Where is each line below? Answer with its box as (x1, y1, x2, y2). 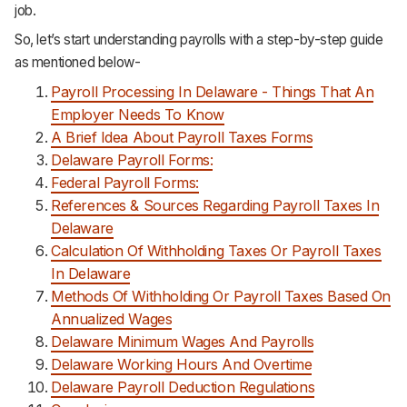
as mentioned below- (15, 54, 141, 72)
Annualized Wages (51, 309, 173, 328)
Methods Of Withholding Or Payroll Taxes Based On (51, 286, 392, 305)
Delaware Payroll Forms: (51, 150, 213, 169)
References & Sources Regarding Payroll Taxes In (51, 195, 380, 214)
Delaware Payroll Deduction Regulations (51, 377, 315, 396)
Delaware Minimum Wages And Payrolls (51, 332, 314, 351)
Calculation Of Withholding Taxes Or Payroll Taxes (51, 241, 382, 260)
